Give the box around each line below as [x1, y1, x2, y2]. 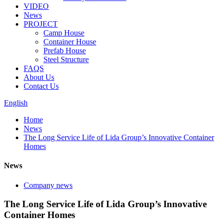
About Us [24, 73, 54, 81]
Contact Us [24, 82, 59, 90]
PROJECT [24, 20, 58, 28]
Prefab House [43, 46, 86, 55]
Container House [43, 37, 96, 46]
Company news [24, 181, 73, 189]
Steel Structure [43, 55, 89, 64]
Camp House [43, 29, 84, 37]
